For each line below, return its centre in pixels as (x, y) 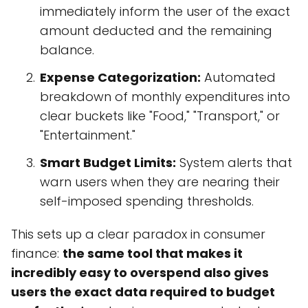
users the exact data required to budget (143, 292)
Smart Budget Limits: (108, 163)
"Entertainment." (88, 135)
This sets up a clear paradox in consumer (138, 234)
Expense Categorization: (120, 78)
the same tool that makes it (153, 254)
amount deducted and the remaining (156, 31)
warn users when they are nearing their (160, 182)
